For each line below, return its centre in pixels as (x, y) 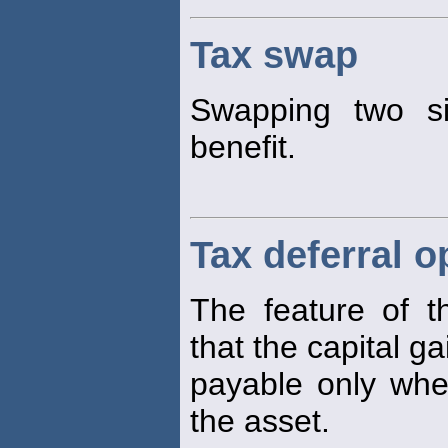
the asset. (260, 420)
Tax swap (274, 55)
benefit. (243, 147)
